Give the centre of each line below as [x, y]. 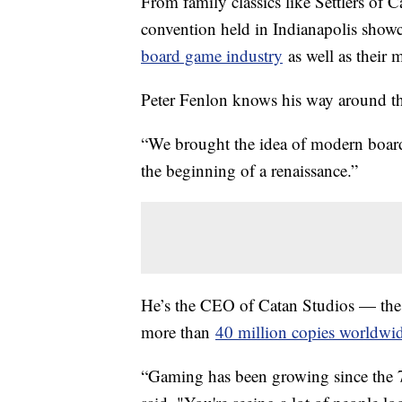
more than [178, 332]
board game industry [212, 56]
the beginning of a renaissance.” [252, 170]
